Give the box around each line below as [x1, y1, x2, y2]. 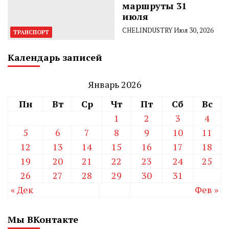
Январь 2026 [87, 78, 142, 90]
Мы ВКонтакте [8, 213, 78, 225]
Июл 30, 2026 [174, 25, 214, 35]
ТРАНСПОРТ [13, 28, 49, 36]
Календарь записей [8, 51, 102, 63]
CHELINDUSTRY [122, 25, 172, 35]
